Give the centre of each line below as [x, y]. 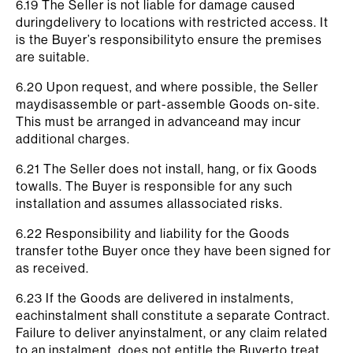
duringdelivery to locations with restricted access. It [172, 22]
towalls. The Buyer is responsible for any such [154, 186]
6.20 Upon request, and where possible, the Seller [167, 87]
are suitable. [53, 57]
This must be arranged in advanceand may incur [158, 121]
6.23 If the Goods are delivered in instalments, [155, 298]
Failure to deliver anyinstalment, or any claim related [172, 333]
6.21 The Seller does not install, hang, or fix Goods [167, 169]
